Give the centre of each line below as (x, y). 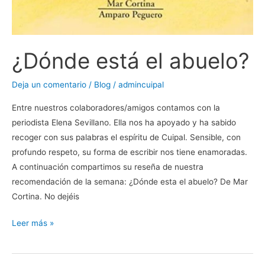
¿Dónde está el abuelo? (131, 61)
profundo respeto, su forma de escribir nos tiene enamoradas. (130, 152)
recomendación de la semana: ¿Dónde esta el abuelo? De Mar (130, 181)
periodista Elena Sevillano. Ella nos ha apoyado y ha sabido (124, 122)
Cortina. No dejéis (46, 196)
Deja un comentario (49, 85)
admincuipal (141, 85)
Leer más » (33, 223)
